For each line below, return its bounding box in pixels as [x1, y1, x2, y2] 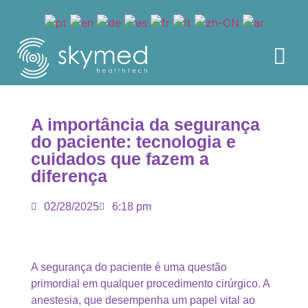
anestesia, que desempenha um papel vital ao [31, 294, 255, 307]
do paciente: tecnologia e [31, 132, 236, 152]
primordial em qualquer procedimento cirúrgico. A [31, 278, 269, 290]
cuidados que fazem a [31, 149, 209, 169]
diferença [31, 166, 107, 186]
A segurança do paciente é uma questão [31, 261, 227, 274]
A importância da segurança [31, 115, 260, 135]
